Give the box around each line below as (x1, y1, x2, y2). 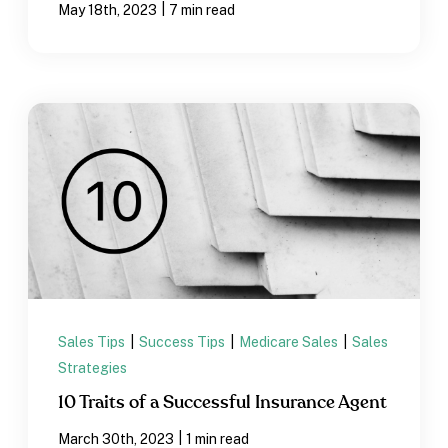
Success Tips (139, 333, 229, 350)
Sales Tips (58, 333, 129, 350)
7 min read (169, 2, 236, 19)
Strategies (58, 359, 128, 376)
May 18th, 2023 (58, 2, 158, 19)
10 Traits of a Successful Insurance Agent (58, 393, 388, 412)
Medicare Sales (239, 333, 342, 350)
